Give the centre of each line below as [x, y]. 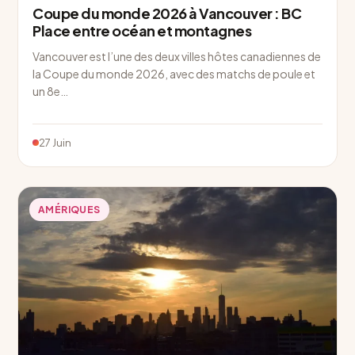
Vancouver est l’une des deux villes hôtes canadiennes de [177, 57]
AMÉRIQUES [69, 210]
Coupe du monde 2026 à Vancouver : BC [167, 13]
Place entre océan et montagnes [142, 31]
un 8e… [50, 92]
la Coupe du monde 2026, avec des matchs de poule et [174, 74]
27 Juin [55, 143]
